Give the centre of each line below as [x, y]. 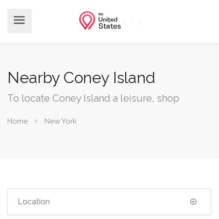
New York [61, 121]
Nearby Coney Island [81, 77]
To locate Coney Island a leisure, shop [93, 98]
